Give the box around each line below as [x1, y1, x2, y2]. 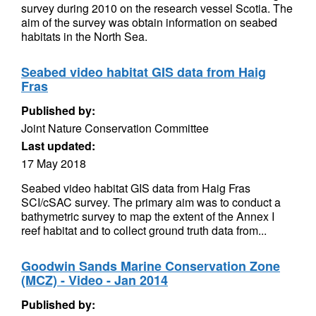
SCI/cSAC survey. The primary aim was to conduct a [21, 194, 281, 210]
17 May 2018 [21, 155, 86, 171]
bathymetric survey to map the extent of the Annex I [21, 208, 274, 224]
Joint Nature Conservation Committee [21, 120, 209, 136]
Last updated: [21, 138, 95, 154]
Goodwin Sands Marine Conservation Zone [21, 257, 280, 275]
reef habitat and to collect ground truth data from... [21, 222, 267, 238]
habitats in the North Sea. [21, 28, 147, 44]
